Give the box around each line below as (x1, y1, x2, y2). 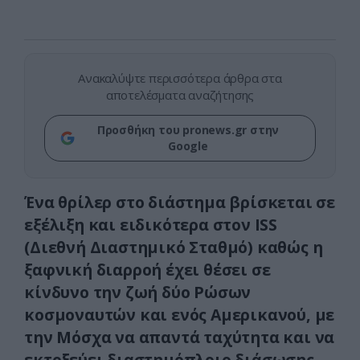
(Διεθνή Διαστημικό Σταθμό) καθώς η (24, 236, 323, 259)
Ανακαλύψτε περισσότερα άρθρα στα (78, 70, 282, 87)
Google (168, 138, 208, 154)
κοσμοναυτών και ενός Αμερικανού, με (24, 304, 335, 326)
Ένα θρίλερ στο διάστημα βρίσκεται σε (24, 191, 335, 214)
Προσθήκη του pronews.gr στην (96, 122, 280, 138)
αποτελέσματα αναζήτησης (105, 87, 255, 104)
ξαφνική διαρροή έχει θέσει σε (24, 259, 271, 281)
